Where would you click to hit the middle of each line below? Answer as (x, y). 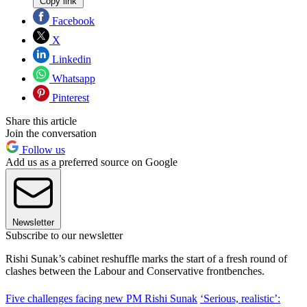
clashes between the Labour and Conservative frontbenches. (135, 271)
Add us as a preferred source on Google (91, 162)
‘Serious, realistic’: (240, 298)
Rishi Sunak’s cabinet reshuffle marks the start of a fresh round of (146, 258)
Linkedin (70, 59)
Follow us (42, 149)
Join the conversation (51, 133)
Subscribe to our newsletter (64, 235)
